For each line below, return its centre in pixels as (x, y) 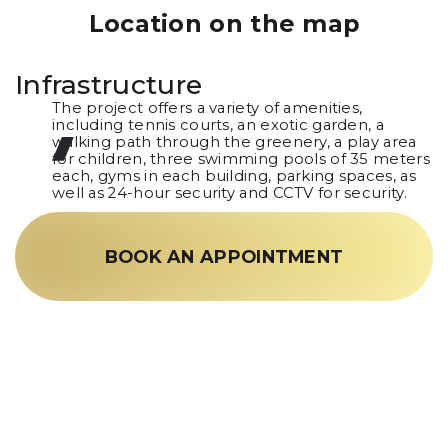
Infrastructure (109, 85)
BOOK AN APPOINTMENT (224, 256)
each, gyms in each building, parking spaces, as (233, 176)
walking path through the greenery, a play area (234, 142)
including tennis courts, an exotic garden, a (217, 125)
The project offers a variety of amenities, (207, 108)
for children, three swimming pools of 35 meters (240, 159)
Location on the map (224, 23)
